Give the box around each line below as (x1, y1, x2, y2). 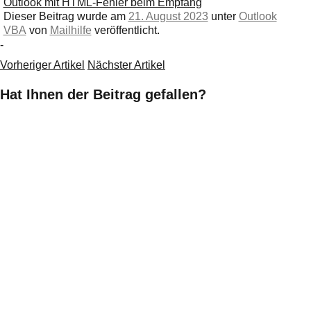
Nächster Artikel (87, 58, 165, 71)
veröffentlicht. (91, 24, 160, 36)
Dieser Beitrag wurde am (3, 10, 128, 22)
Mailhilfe (49, 24, 92, 36)
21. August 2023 (128, 10, 208, 22)
